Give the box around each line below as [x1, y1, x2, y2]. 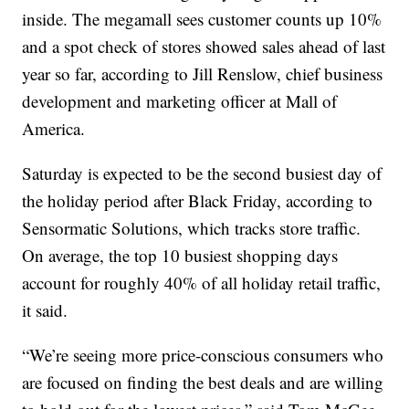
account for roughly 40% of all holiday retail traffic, [22, 271, 382, 295]
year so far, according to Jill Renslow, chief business [22, 62, 383, 86]
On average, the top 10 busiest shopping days [22, 244, 339, 267]
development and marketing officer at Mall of [22, 89, 338, 113]
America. [22, 117, 86, 141]
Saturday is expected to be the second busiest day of [22, 162, 383, 185]
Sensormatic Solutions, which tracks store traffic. [22, 216, 362, 240]
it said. [22, 299, 68, 322]
